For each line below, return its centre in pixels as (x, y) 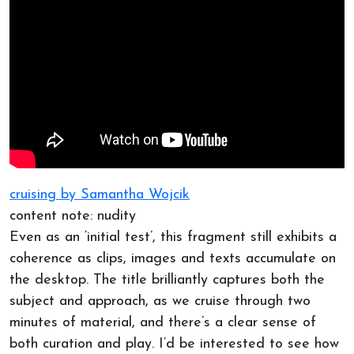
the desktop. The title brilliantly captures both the (167, 281)
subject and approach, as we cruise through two (160, 302)
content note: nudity (73, 217)
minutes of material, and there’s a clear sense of (163, 323)
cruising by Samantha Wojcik (100, 195)
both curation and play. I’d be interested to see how (174, 345)
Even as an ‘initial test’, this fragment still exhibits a (173, 238)
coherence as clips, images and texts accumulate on (173, 259)
